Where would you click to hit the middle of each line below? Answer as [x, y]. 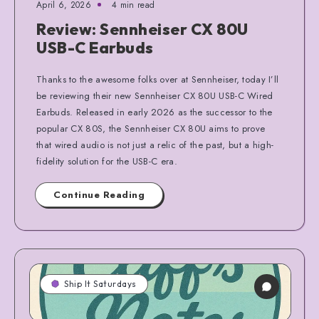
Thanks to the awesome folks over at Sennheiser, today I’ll [158, 79]
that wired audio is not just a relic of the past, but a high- [155, 145]
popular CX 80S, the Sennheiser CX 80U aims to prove [151, 128]
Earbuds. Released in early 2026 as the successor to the [155, 112]
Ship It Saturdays [100, 283]
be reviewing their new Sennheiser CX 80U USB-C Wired [155, 95]
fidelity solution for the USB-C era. [107, 161]
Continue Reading [99, 194]
